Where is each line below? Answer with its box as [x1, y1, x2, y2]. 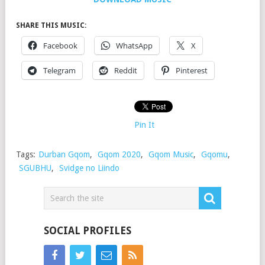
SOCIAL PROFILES [43, 225, 131, 237]
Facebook [43, 40, 77, 51]
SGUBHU [19, 163, 51, 173]
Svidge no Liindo [59, 163, 119, 173]
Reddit [114, 65, 137, 76]
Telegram [43, 65, 76, 76]
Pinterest [176, 65, 208, 76]
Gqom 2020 [98, 150, 141, 160]
